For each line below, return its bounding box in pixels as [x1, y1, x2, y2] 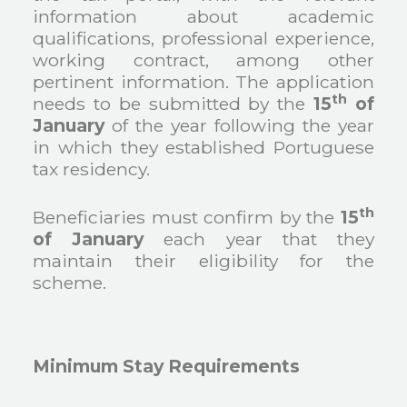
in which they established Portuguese [33, 136, 374, 159]
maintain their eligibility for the [33, 250, 374, 272]
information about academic [33, 5, 374, 28]
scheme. [33, 272, 107, 293]
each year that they [144, 228, 374, 250]
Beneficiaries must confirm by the [33, 206, 341, 228]
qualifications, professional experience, [33, 27, 374, 50]
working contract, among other [33, 49, 374, 72]
